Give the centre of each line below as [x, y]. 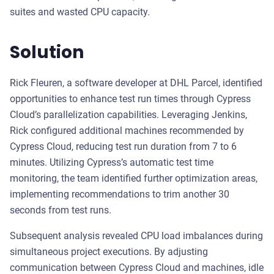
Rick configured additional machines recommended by [127, 131]
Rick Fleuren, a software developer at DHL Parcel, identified [136, 83]
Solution [47, 52]
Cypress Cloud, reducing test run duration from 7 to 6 [123, 146]
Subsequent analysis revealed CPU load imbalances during [136, 236]
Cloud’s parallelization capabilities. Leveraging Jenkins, [128, 115]
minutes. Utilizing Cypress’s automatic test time [112, 162]
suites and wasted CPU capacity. [80, 12]
